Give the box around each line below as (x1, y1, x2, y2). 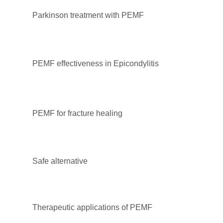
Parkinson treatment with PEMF (32, 10, 144, 19)
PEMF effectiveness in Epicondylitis (32, 59, 159, 68)
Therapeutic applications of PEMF (32, 203, 152, 212)
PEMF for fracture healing (32, 109, 122, 117)
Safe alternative (32, 156, 88, 165)
